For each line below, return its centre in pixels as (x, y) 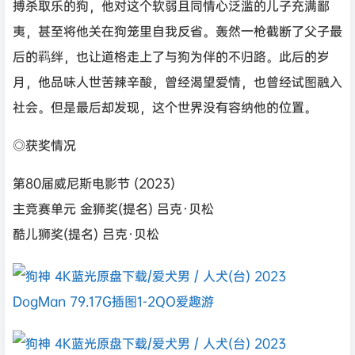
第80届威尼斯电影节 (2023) (94, 183)
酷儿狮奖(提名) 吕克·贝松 (86, 234)
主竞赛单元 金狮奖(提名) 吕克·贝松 (113, 208)
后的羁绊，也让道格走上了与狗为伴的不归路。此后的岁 (171, 56)
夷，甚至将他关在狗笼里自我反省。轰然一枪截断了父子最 (177, 31)
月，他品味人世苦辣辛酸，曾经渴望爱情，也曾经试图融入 (177, 82)
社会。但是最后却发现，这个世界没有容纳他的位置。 (165, 107)
